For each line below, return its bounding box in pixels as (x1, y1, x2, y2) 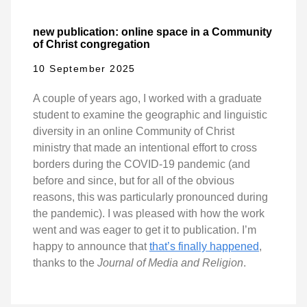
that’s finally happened (149, 241, 259, 253)
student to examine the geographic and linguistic (33, 109, 267, 121)
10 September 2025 (33, 63, 136, 75)
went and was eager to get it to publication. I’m (33, 224, 256, 236)
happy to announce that (33, 241, 149, 253)
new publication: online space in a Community (33, 25, 272, 38)
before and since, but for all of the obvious (33, 175, 234, 187)
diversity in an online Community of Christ (33, 125, 234, 138)
